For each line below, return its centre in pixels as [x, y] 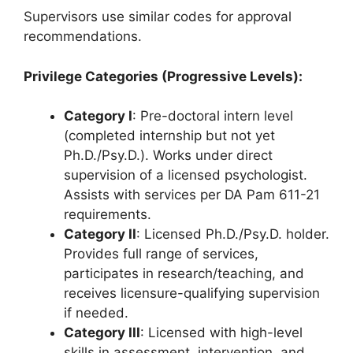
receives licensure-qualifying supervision [192, 293]
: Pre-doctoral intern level [213, 116]
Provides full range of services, [161, 254]
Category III [102, 333]
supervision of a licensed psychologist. [186, 175]
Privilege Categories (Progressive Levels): [163, 76]
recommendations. [83, 36]
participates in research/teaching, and [184, 273]
